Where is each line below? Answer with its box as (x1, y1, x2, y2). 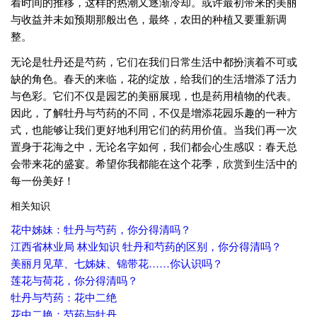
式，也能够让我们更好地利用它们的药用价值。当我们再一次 (11, 122, 297, 137)
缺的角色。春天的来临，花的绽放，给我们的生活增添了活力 (11, 71, 297, 86)
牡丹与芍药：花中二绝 (11, 289, 117, 305)
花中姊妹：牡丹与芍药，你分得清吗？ (11, 221, 191, 237)
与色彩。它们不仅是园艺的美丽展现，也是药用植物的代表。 (11, 88, 297, 103)
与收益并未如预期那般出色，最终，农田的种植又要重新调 (11, 11, 287, 27)
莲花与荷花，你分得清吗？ (11, 272, 138, 288)
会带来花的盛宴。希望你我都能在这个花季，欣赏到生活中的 (11, 156, 297, 171)
